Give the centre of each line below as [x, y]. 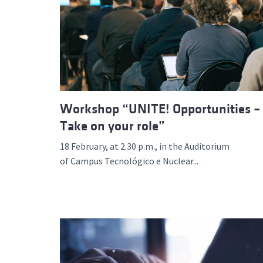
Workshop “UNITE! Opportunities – [160, 109]
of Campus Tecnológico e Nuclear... [129, 161]
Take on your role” [112, 126]
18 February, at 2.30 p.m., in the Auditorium [145, 146]
